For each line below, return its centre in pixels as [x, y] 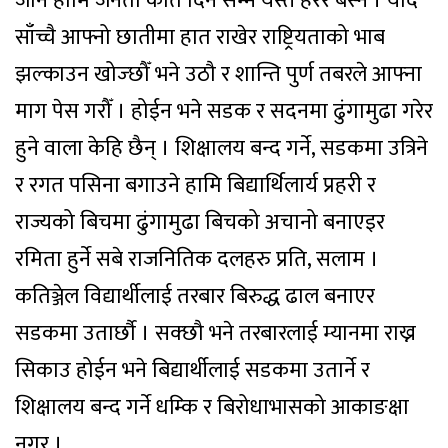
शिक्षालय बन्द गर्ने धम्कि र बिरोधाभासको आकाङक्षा [212, 407]
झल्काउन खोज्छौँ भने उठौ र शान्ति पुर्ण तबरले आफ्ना [218, 74]
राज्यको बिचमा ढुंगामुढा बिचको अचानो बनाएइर [200, 222]
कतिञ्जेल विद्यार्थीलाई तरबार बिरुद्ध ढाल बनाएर [195, 296]
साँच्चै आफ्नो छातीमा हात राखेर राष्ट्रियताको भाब [200, 37]
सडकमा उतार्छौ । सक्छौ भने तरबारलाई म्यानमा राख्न [215, 333]
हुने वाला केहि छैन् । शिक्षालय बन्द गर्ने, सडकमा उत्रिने [221, 148]
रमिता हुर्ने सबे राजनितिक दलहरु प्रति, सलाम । [197, 259]
